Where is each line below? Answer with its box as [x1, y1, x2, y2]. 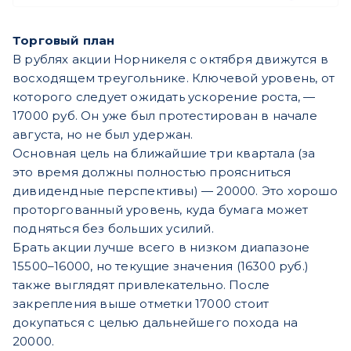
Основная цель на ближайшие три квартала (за [13, 145, 316, 161]
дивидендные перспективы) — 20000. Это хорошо [13, 183, 338, 198]
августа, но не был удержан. [13, 126, 194, 142]
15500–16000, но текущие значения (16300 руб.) [13, 258, 309, 273]
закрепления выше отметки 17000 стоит [13, 295, 270, 311]
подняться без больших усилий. [13, 220, 214, 236]
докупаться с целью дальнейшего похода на [13, 314, 299, 330]
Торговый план [13, 32, 115, 48]
